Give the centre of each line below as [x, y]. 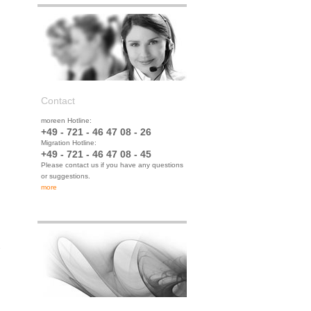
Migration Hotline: [68, 143]
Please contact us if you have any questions [112, 165]
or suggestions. [65, 176]
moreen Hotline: [66, 120]
